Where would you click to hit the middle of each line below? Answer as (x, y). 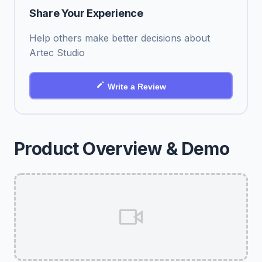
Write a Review (137, 87)
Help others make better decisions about (120, 38)
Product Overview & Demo (122, 149)
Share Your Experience (86, 13)
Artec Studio (57, 53)
